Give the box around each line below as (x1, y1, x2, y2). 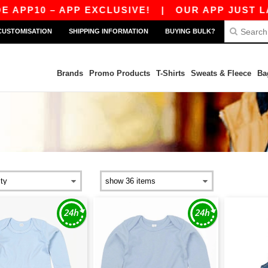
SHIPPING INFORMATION (69, 28, 148, 35)
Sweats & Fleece (190, 69, 251, 78)
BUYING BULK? (165, 28, 215, 35)
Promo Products (89, 69, 150, 78)
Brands (56, 69, 83, 78)
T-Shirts (156, 69, 185, 78)
